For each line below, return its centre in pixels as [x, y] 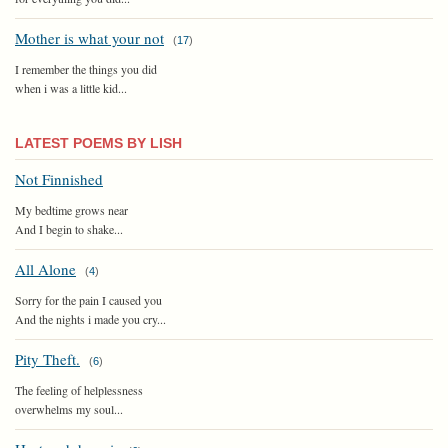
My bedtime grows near [71, 209]
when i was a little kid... [71, 87]
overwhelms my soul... [69, 408]
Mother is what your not [89, 37]
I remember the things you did [86, 68]
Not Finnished [59, 178]
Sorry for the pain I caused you [88, 299]
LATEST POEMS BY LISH [98, 142]
